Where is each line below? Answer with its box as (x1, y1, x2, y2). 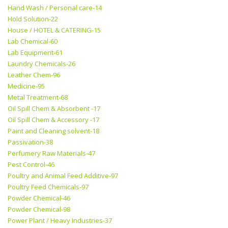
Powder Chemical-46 (8, 193, 70, 203)
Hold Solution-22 (8, 14, 58, 24)
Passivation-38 (8, 137, 53, 147)
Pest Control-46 (8, 160, 54, 169)
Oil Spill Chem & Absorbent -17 (8, 104, 100, 113)
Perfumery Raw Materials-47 (8, 149, 95, 158)
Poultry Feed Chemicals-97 (8, 182, 89, 192)
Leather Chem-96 (8, 70, 60, 80)
